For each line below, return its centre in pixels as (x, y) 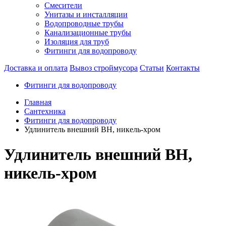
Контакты (183, 68)
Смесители (63, 6)
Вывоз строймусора (104, 68)
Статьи (152, 68)
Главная (38, 102)
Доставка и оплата (36, 68)
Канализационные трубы (88, 33)
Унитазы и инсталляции (86, 15)
